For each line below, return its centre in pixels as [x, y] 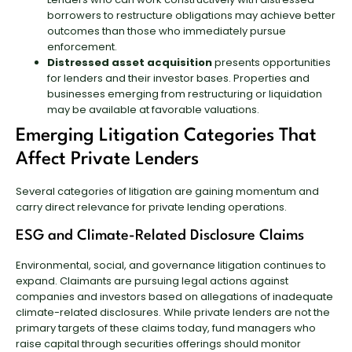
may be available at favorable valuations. [153, 109]
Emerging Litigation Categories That [166, 136]
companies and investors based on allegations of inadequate [174, 296]
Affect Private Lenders [107, 159]
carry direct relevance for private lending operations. [151, 207]
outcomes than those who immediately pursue [167, 31]
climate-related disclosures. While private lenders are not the [173, 312]
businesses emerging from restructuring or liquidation [185, 93]
